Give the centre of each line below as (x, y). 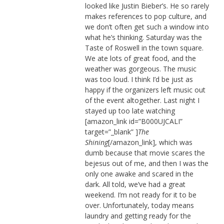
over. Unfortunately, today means (139, 205)
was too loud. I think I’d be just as (139, 79)
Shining (96, 142)
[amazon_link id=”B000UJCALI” (133, 121)
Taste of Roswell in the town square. (144, 47)
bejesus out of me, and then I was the (146, 163)
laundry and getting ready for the (138, 215)
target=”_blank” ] (111, 131)
